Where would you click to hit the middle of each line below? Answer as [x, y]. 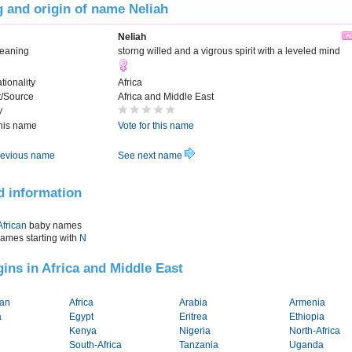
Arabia [193, 303]
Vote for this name [156, 126]
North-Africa [315, 331]
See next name [151, 156]
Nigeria [195, 331]
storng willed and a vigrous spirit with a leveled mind [229, 51]
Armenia [307, 303]
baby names [54, 225]
